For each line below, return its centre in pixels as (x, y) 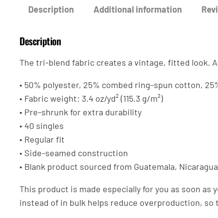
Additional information (138, 9)
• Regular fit (42, 139)
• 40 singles (42, 126)
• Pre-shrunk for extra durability (81, 112)
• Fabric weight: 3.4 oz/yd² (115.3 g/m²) (91, 99)
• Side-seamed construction (74, 153)
